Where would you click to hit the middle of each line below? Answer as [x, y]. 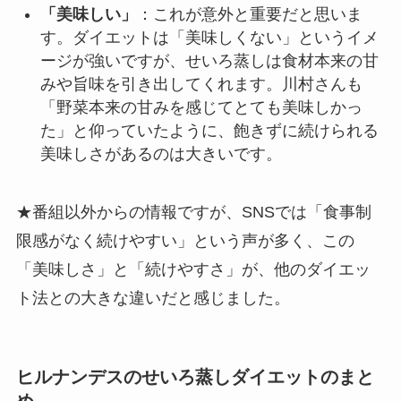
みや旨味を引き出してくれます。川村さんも [201, 84]
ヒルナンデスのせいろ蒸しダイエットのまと [195, 376]
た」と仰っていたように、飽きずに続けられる [209, 130]
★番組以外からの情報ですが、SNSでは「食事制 [193, 212]
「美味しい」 [88, 14]
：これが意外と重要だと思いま [249, 14]
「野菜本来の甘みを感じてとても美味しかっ [201, 107]
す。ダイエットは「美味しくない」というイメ [209, 37]
